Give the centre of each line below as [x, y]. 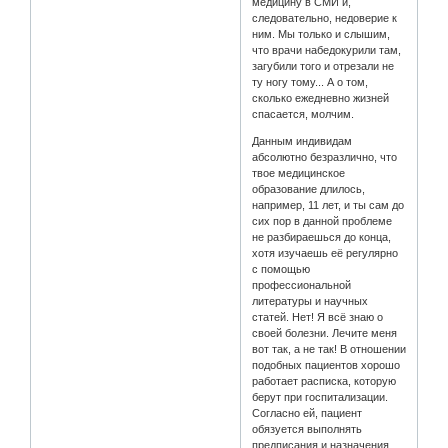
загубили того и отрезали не [323, 65]
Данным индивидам [302, 140]
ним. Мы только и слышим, [321, 33]
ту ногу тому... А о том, [310, 81]
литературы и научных [310, 300]
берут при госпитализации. [320, 396]
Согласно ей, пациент [307, 412]
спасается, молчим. [303, 113]
